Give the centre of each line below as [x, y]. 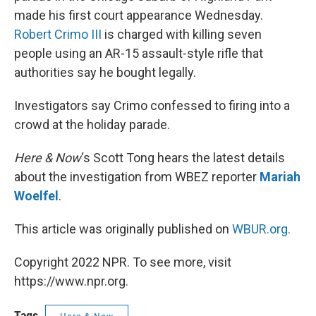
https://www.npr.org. [71, 281]
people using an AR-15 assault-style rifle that [139, 53]
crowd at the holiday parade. [92, 124]
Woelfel [36, 196]
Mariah [280, 177]
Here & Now [48, 158]
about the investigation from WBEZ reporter [137, 177]
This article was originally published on [123, 229]
